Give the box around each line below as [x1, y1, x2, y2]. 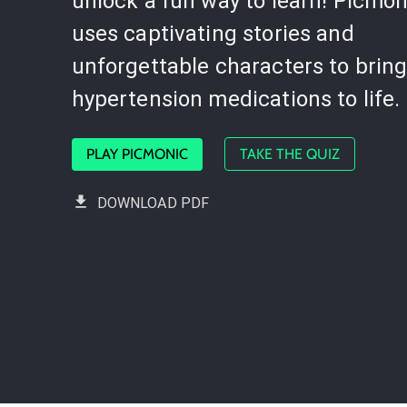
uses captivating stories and [71, 21, 354, 46]
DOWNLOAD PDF [96, 194, 210, 212]
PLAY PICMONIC [85, 145, 188, 163]
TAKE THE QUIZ [239, 145, 340, 163]
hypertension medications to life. [71, 86, 401, 112]
